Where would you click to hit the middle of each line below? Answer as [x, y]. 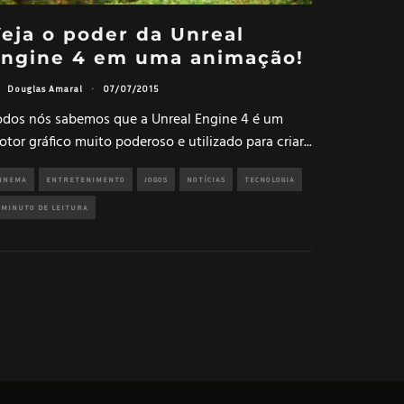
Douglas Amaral [45, 89]
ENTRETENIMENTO [86, 179]
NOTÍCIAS [206, 179]
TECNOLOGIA [270, 179]
